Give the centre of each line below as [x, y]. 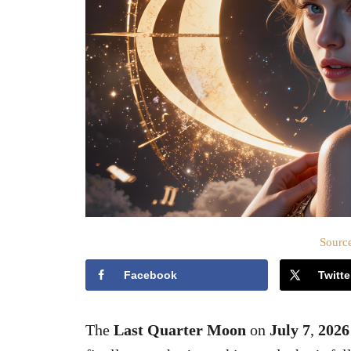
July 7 [290, 330]
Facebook [150, 275]
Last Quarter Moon [180, 330]
